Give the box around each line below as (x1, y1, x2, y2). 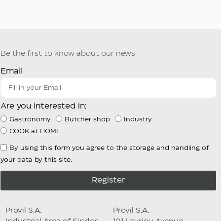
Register (91, 176, 125, 184)
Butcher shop (64, 116, 110, 122)
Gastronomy (9, 116, 51, 122)
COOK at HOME (9, 128, 61, 134)
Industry (123, 116, 152, 122)
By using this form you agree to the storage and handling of (9, 145, 209, 151)
